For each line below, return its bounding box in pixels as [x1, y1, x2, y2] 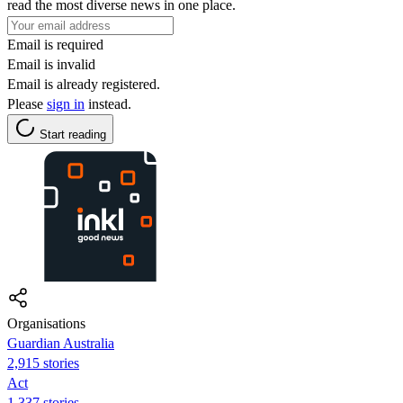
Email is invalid [7, 56, 95, 72]
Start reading [40, 127, 106, 141]
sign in [47, 95, 85, 112]
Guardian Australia [7, 335, 114, 351]
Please [7, 95, 47, 112]
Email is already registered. [7, 76, 160, 92]
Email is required [7, 36, 103, 52]
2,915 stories [7, 354, 79, 371]
